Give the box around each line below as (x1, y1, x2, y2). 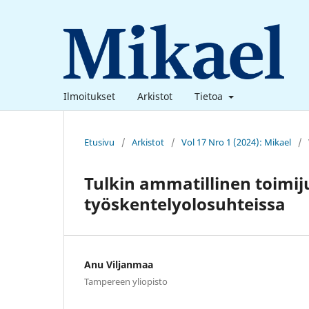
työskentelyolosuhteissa (84, 192, 286, 215)
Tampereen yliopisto (84, 275, 168, 288)
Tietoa (195, 89, 226, 103)
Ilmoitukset (63, 89, 115, 103)
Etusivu (84, 135, 114, 148)
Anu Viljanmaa (84, 257, 153, 271)
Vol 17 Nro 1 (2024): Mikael (181, 135, 291, 148)
